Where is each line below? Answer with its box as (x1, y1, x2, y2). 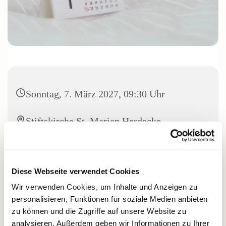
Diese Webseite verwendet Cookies (12, 166, 139, 176)
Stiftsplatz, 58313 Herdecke (26, 130, 140, 142)
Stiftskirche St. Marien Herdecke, (26, 115, 163, 127)
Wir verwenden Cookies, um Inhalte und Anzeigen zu (12, 182, 198, 191)
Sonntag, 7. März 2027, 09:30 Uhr (26, 88, 165, 99)
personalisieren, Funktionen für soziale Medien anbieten (12, 194, 208, 203)
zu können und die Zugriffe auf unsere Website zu (12, 206, 186, 215)
